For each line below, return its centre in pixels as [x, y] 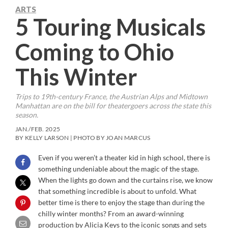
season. [27, 115]
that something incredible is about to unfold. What [117, 191]
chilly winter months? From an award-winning [111, 213]
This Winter [76, 77]
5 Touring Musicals [110, 27]
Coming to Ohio [95, 52]
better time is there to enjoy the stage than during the [121, 202]
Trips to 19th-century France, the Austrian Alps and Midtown [111, 96]
